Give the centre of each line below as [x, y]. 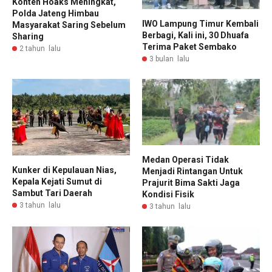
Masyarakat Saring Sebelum [69, 25]
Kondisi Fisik [168, 195]
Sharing [28, 36]
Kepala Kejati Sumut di [57, 182]
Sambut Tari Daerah [53, 193]
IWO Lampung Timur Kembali [200, 24]
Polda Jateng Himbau [56, 13]
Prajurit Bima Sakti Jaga [191, 183]
